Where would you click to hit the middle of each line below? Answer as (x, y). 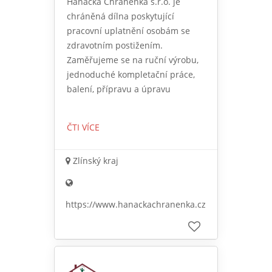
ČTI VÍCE (83, 127)
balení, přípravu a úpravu (119, 89)
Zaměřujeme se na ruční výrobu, (133, 60)
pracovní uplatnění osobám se (128, 31)
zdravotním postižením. (115, 46)
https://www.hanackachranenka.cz (136, 205)
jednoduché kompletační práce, (131, 75)
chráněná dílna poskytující (121, 16)
